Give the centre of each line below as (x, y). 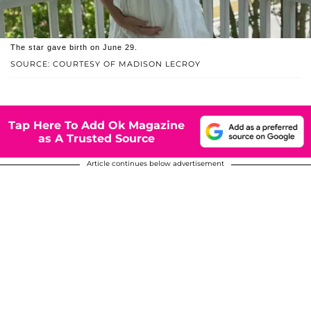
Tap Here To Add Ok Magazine (96, 125)
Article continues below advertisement (155, 164)
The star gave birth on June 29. (74, 48)
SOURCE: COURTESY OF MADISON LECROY (106, 64)
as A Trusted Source (96, 138)
